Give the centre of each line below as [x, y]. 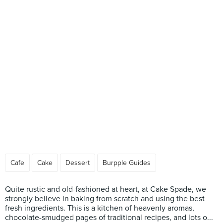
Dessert [78, 163]
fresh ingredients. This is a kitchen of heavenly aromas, [100, 208]
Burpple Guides [127, 163]
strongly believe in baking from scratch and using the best [105, 199]
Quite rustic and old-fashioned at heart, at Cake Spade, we [106, 189]
